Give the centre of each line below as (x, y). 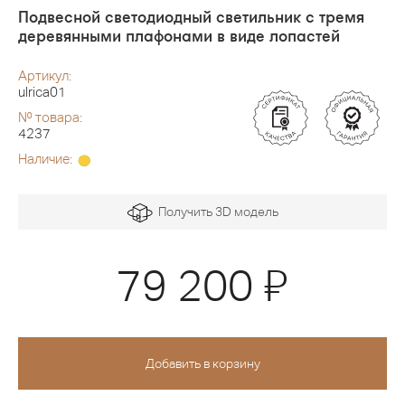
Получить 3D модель (215, 212)
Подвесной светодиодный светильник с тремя (191, 17)
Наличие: (47, 159)
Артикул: (45, 76)
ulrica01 (42, 92)
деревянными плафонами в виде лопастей (179, 36)
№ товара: (50, 118)
